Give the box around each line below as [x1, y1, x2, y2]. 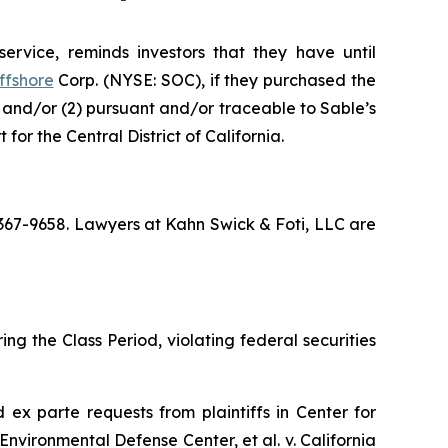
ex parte [11, 401, 81, 422]
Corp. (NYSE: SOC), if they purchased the [53, 69, 377, 90]
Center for [295, 401, 377, 422]
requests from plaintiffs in [80, 401, 296, 422]
